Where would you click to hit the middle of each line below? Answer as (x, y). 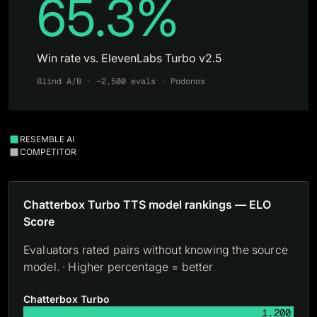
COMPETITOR (48, 152)
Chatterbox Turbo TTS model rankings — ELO (147, 204)
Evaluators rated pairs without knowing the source (156, 250)
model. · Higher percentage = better (119, 267)
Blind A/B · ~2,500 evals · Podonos (121, 81)
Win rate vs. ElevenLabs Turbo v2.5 (129, 58)
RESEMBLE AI (50, 139)
